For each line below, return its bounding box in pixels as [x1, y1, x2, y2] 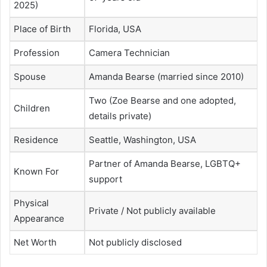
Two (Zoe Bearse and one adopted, [89, 94, 236, 106]
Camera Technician [89, 46, 170, 58]
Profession [14, 46, 60, 58]
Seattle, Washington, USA [89, 133, 196, 145]
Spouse [14, 70, 46, 82]
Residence [14, 133, 58, 145]
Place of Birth [14, 23, 71, 35]
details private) [89, 110, 151, 122]
